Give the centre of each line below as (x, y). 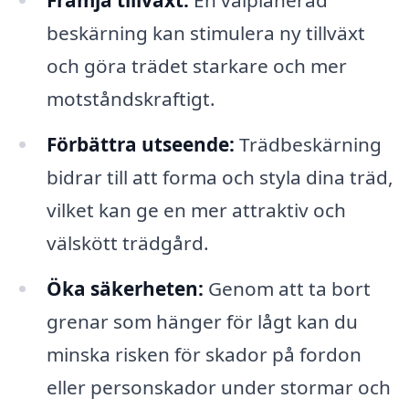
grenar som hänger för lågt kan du (202, 321)
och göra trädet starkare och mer (196, 66)
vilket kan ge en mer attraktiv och (196, 210)
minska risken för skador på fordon (204, 354)
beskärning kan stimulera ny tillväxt (205, 33)
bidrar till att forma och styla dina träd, (220, 178)
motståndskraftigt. (131, 99)
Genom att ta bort (287, 288)
